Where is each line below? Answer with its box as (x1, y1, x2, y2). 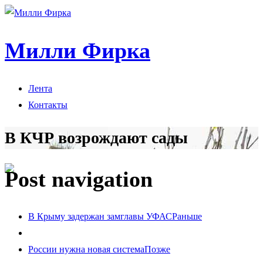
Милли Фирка (5, 38, 150, 63)
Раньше (172, 211, 202, 222)
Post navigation (5, 166, 153, 191)
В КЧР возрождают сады (5, 129, 188, 147)
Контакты (28, 99, 68, 110)
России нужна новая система (28, 244, 144, 255)
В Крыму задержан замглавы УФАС (28, 211, 172, 222)
